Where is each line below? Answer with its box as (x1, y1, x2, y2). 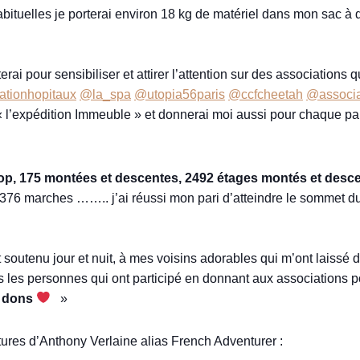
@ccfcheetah (228, 87, 303, 102)
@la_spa (80, 87, 131, 102)
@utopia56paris (134, 87, 225, 102)
